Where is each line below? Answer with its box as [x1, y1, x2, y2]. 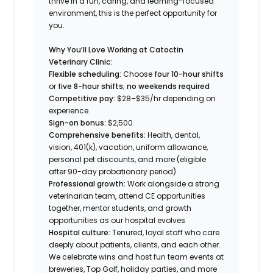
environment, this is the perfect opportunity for [49, 7, 218, 18]
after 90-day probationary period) [49, 166, 177, 177]
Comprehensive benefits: [49, 129, 146, 140]
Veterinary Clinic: [49, 56, 113, 67]
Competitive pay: [49, 93, 116, 104]
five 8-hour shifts [58, 80, 124, 91]
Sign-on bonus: [49, 117, 107, 128]
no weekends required [127, 80, 210, 91]
